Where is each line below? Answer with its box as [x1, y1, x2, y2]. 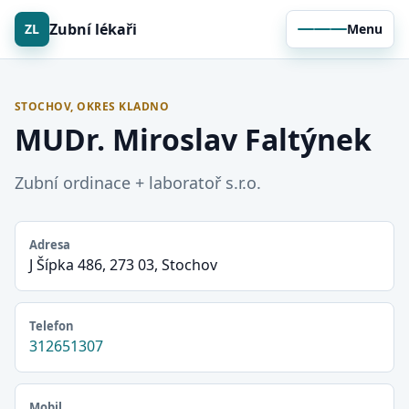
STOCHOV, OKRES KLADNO [15, 99, 170, 114]
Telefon [29, 318, 74, 334]
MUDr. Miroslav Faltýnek [15, 120, 372, 159]
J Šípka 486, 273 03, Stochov [29, 255, 217, 275]
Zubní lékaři [49, 18, 137, 39]
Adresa [29, 236, 70, 253]
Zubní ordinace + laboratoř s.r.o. [15, 172, 261, 194]
